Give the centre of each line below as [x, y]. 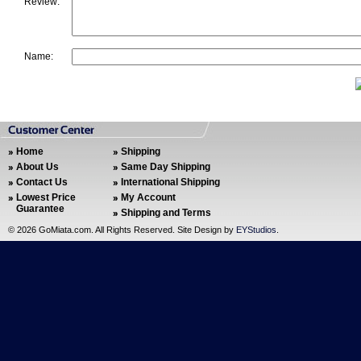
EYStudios [256, 230]
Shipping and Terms [166, 213]
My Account [148, 197]
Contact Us [42, 182]
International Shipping [170, 182]
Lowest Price [46, 197]
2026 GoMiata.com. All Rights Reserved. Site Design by [127, 230]
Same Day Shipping [166, 167]
